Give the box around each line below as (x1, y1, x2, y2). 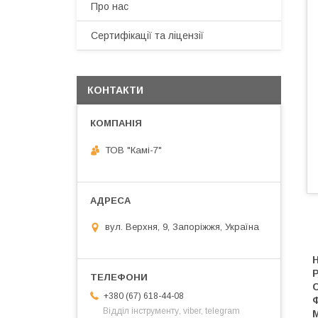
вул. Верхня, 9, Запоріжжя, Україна (105, 221, 259, 233)
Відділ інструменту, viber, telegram (103, 306, 240, 317)
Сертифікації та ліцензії (91, 30, 204, 41)
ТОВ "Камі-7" (105, 144, 162, 155)
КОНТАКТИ (87, 84, 143, 96)
